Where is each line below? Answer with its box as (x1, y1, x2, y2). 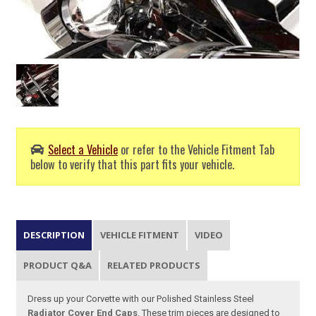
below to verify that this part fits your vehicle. (30, 155, 235, 174)
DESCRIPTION (23, 228, 85, 241)
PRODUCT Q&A (23, 258, 92, 272)
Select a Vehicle (48, 140, 119, 159)
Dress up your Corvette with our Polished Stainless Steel (28, 293, 255, 304)
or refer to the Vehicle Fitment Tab (118, 140, 275, 159)
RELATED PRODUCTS (107, 258, 201, 272)
